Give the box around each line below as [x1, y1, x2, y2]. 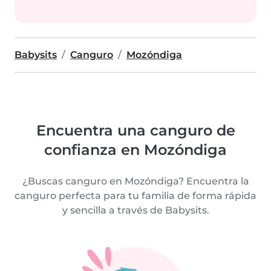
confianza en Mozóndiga [44, 141, 227, 158]
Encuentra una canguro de [36, 122, 235, 139]
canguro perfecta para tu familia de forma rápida [15, 190, 256, 201]
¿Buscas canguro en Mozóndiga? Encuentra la [22, 175, 249, 187]
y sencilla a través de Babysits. [62, 204, 209, 216]
